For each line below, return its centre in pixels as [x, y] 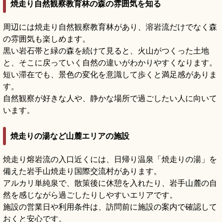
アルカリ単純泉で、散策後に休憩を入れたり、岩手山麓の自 [110, 183]
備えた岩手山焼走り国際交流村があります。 [82, 171]
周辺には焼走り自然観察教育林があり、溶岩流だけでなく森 [110, 27]
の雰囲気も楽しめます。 [47, 38]
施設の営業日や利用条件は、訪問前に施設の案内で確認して [110, 207]
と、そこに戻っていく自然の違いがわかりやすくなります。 [110, 62]
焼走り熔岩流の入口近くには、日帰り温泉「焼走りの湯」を [110, 159]
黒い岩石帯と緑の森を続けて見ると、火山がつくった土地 [106, 50]
